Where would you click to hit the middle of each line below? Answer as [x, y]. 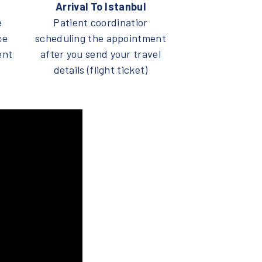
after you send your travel [101, 54]
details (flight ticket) [101, 69]
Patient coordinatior [101, 22]
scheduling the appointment [101, 38]
